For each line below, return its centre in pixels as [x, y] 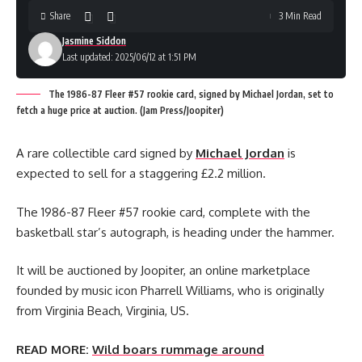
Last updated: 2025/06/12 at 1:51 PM [129, 57]
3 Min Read [300, 16]
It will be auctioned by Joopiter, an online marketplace [163, 270]
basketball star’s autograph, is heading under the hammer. [175, 232]
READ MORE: [53, 349]
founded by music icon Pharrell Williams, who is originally [170, 290]
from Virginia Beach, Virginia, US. [103, 311]
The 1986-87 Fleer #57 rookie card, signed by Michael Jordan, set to [191, 94]
